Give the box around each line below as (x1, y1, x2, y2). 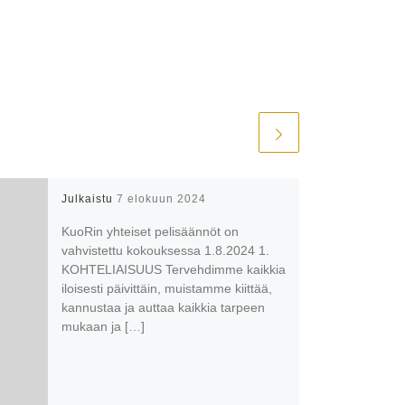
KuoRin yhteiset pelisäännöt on (61, 224, 239, 240)
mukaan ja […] (61, 319, 145, 334)
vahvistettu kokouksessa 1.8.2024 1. (61, 243, 269, 259)
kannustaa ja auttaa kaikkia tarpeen (61, 300, 265, 316)
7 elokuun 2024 (116, 192, 206, 205)
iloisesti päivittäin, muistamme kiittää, (61, 281, 272, 297)
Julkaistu (61, 192, 117, 205)
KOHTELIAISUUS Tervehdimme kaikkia (61, 262, 286, 278)
